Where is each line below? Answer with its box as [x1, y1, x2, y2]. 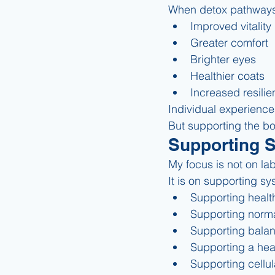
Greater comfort [190, 35, 268, 50]
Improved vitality [190, 18, 271, 33]
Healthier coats [190, 68, 265, 83]
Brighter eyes [190, 52, 256, 66]
